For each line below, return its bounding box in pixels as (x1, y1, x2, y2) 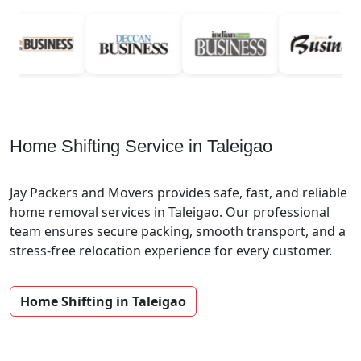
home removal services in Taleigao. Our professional (10, 202, 330, 221)
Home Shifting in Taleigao (20, 292, 186, 310)
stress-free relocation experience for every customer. (10, 241, 332, 259)
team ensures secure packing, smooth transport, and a (10, 222, 346, 240)
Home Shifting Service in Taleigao (10, 135, 272, 156)
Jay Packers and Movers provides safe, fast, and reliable (10, 183, 347, 201)
